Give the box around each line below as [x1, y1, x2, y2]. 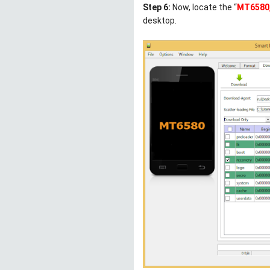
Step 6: [143, 2, 171, 13]
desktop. [143, 16, 177, 26]
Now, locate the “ [171, 2, 237, 13]
